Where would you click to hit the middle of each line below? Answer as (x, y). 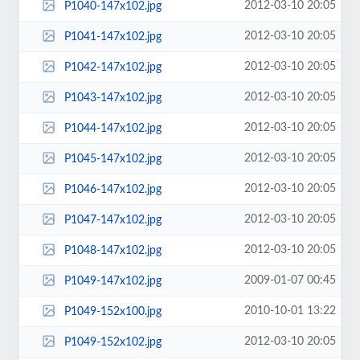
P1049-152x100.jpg (112, 311)
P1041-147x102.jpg (112, 37)
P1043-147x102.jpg (112, 98)
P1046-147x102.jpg (112, 189)
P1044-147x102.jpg (112, 128)
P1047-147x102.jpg (112, 220)
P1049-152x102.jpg (112, 342)
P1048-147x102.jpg (112, 250)
